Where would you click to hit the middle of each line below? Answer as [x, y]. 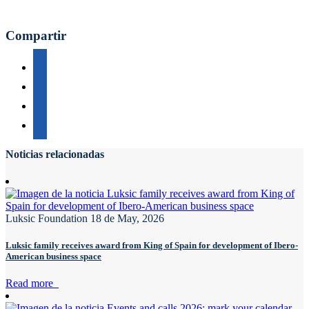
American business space [53, 257]
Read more [32, 283]
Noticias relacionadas [55, 154]
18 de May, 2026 [127, 218]
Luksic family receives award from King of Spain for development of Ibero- [152, 246]
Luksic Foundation [47, 218]
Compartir [36, 35]
